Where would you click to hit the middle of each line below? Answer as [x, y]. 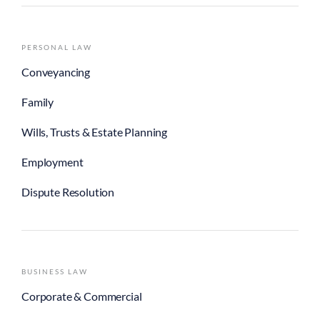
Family [38, 102]
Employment [52, 162]
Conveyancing [56, 72]
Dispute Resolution [68, 192]
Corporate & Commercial [82, 296]
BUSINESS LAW [55, 272]
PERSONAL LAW [57, 47]
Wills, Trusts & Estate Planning [95, 132]
